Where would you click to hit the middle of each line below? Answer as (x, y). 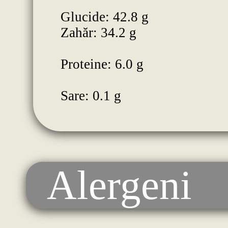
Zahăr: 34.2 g (98, 33)
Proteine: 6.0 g (102, 64)
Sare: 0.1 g (91, 96)
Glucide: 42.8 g (104, 17)
